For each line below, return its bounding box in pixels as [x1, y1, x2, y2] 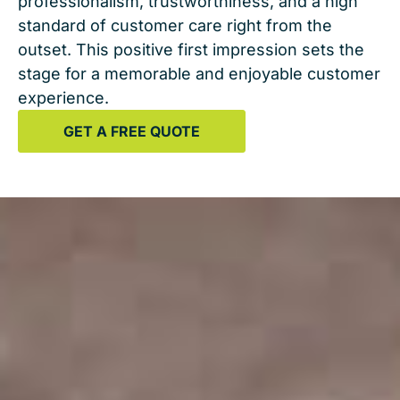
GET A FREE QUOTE [63, 122, 200, 141]
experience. [18, 88, 109, 108]
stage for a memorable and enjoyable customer [18, 64, 380, 84]
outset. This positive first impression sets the [18, 40, 364, 60]
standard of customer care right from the [18, 16, 332, 36]
